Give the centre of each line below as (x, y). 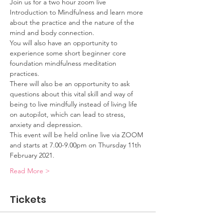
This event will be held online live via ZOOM (77, 135)
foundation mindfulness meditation (64, 63)
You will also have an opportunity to (64, 43)
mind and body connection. (52, 33)
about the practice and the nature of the (73, 22)
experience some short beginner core (69, 53)
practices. (25, 73)
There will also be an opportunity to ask (71, 84)
